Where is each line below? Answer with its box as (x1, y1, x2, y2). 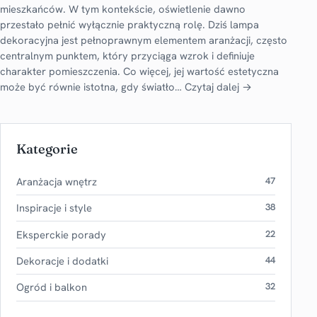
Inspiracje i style (16, 201, 92, 215)
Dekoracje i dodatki (16, 253, 108, 267)
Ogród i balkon (16, 280, 87, 294)
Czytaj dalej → (185, 79, 252, 93)
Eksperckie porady (16, 227, 106, 241)
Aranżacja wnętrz (16, 174, 97, 188)
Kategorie (16, 140, 78, 157)
